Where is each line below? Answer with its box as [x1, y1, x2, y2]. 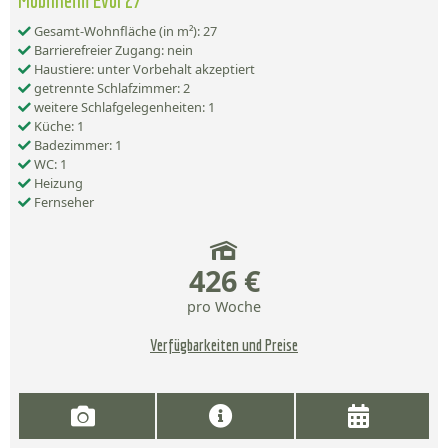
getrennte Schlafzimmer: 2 [31, 79, 190, 98]
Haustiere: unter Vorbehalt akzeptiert [31, 60, 255, 79]
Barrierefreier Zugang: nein [31, 41, 193, 60]
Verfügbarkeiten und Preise [150, 336, 298, 355]
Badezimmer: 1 [31, 136, 122, 155]
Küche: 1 [31, 117, 84, 136]
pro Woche [187, 297, 261, 317]
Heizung [31, 174, 83, 193]
